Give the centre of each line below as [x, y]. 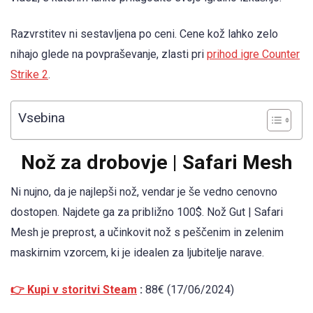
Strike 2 [29, 75]
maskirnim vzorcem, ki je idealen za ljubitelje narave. [137, 253]
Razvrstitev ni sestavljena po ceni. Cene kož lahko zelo [144, 34]
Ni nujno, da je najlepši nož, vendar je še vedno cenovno [144, 192]
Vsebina [42, 118]
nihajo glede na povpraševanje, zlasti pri [109, 54]
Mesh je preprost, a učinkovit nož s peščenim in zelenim [147, 233]
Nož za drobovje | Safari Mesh [156, 163]
